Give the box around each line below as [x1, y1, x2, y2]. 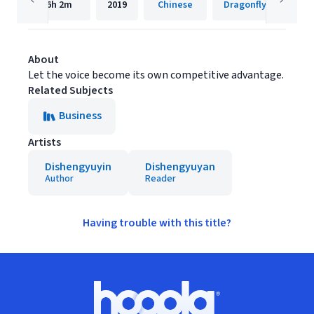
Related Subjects [28, 83, 113, 98]
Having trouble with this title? [83, 215, 231, 231]
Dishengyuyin [45, 159, 111, 175]
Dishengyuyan [145, 159, 215, 175]
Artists [28, 135, 61, 150]
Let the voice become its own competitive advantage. [28, 67, 284, 83]
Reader [145, 172, 176, 186]
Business [59, 108, 102, 123]
